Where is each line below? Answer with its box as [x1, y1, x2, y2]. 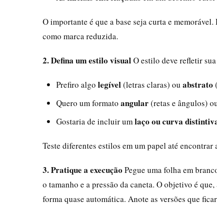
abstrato [183, 78, 213, 91]
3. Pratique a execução [43, 163, 123, 176]
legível [98, 78, 121, 91]
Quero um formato [56, 97, 121, 108]
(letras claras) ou [121, 78, 183, 90]
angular [121, 96, 149, 109]
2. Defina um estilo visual [43, 54, 131, 66]
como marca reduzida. [43, 30, 118, 42]
